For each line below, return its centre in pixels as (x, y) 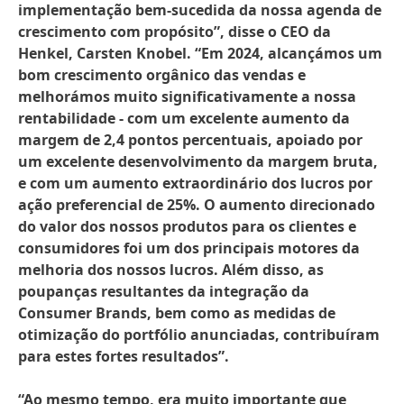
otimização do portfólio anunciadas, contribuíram (199, 335)
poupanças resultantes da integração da (164, 291)
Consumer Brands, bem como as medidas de (177, 313)
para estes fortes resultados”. (124, 356)
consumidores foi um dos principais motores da (189, 248)
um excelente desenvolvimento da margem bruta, (198, 161)
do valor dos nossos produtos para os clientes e (187, 226)
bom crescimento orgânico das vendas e (162, 75)
